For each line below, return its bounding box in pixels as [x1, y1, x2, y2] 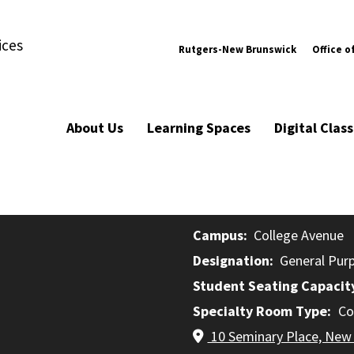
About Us [66, 119, 123, 137]
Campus [193, 226, 243, 244]
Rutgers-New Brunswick [179, 42, 296, 56]
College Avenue [253, 226, 344, 244]
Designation [193, 251, 269, 269]
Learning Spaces [147, 119, 250, 137]
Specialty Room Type [193, 302, 327, 320]
